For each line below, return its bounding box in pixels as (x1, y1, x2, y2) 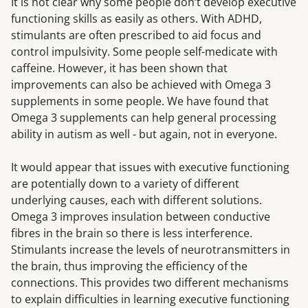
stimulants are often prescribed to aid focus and (11, 27, 261, 43)
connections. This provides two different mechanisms (11, 275, 289, 291)
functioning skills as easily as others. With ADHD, (11, 11, 262, 27)
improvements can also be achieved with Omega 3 (11, 77, 271, 93)
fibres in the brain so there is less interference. (11, 225, 252, 241)
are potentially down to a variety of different (11, 176, 239, 192)
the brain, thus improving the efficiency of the (11, 258, 247, 274)
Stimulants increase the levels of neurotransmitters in (11, 242, 290, 258)
